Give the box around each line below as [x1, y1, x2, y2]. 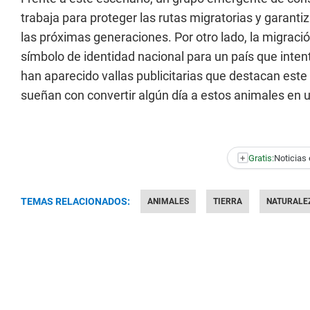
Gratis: [248, 152, 274, 163]
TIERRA [213, 197, 242, 206]
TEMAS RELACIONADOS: [21, 196, 130, 207]
